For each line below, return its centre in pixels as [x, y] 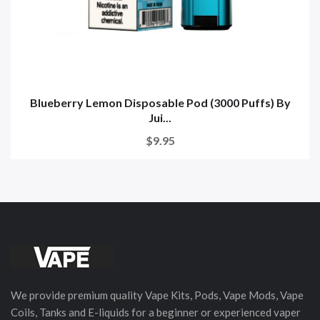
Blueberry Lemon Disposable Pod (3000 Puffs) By [160, 102]
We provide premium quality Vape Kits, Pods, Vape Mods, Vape [157, 295]
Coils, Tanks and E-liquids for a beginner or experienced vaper [156, 312]
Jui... [160, 117]
